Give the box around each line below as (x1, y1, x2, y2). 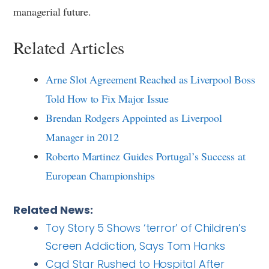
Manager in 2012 (46, 130, 119, 145)
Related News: (13, 202, 93, 218)
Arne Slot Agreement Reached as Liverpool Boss (46, 72, 255, 87)
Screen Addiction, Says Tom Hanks (46, 238, 225, 254)
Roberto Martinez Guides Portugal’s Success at (46, 149, 246, 164)
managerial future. (13, 4, 91, 19)
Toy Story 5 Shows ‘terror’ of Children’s (46, 220, 246, 236)
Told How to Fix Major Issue (46, 91, 169, 106)
